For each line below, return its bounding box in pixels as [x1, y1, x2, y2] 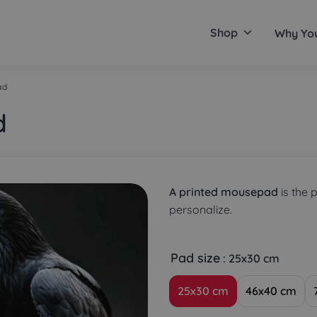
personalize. [169, 202, 232, 217]
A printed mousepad [169, 185, 278, 199]
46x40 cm [246, 284, 296, 299]
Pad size [171, 250, 220, 267]
